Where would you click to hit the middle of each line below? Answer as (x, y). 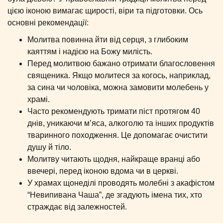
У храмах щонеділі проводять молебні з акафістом (121, 183)
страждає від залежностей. (77, 207)
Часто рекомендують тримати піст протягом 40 (114, 111)
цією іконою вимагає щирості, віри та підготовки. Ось (105, 11)
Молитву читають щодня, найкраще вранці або (114, 159)
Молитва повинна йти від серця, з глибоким (108, 40)
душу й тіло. (49, 147)
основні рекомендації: (48, 23)
